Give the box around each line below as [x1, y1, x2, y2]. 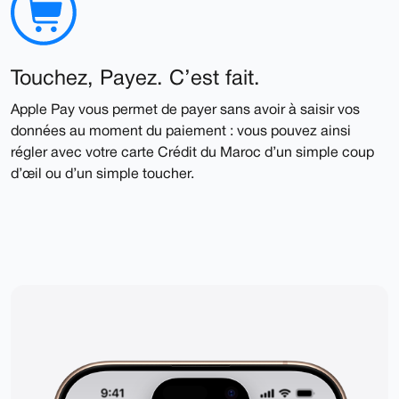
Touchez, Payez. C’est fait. [11, 69, 260, 90]
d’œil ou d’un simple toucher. [11, 168, 194, 182]
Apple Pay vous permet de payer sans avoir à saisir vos [11, 104, 360, 118]
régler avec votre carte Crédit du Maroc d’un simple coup [11, 147, 374, 160]
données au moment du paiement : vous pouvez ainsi [11, 126, 351, 139]
